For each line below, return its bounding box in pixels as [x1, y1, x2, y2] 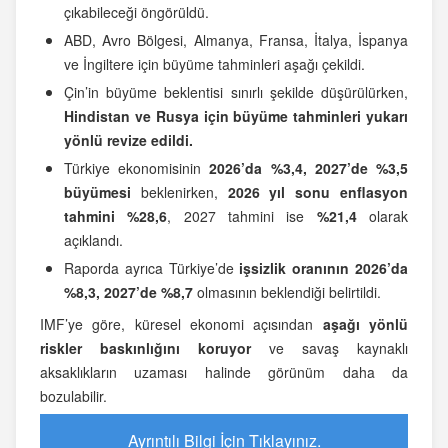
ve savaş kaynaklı [251, 338, 408, 359]
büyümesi [64, 182, 131, 203]
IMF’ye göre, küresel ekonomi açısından [40, 314, 323, 335]
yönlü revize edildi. [64, 130, 193, 151]
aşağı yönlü [322, 314, 409, 335]
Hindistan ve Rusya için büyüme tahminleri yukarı [64, 106, 408, 127]
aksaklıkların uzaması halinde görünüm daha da [40, 362, 408, 383]
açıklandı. [64, 230, 123, 251]
